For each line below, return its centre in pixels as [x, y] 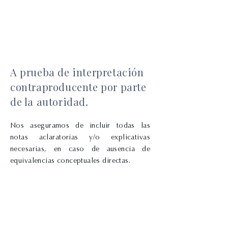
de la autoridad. [49, 102]
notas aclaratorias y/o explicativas [80, 137]
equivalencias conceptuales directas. [70, 161]
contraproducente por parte [78, 87]
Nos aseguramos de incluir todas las [80, 125]
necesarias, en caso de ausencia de [80, 149]
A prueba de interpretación [77, 72]
